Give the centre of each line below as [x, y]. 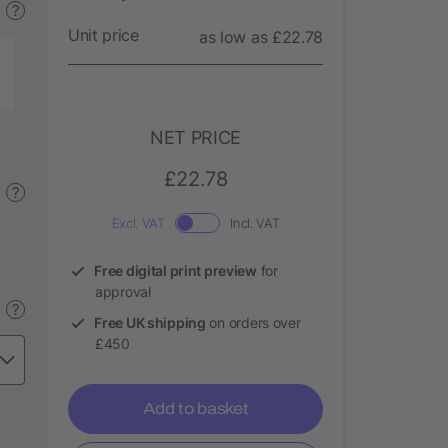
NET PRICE [195, 137]
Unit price [103, 34]
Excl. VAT [138, 222]
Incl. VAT [255, 222]
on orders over [253, 322]
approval [123, 291]
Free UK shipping [150, 322]
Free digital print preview [175, 270]
